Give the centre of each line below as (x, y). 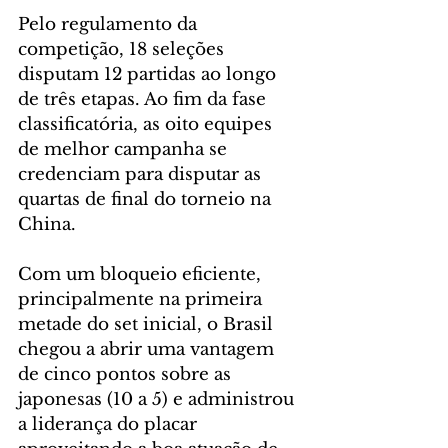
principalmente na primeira (142, 300)
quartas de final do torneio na (147, 200)
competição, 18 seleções (123, 50)
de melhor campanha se (125, 150)
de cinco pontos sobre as (127, 375)
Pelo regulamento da (110, 25)
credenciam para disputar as (142, 175)
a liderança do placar (110, 425)
